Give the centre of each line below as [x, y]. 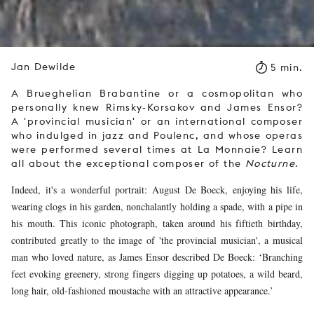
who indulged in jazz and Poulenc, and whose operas [157, 136]
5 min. [286, 67]
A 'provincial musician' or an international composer [157, 122]
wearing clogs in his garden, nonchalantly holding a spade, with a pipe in [157, 207]
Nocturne [270, 164]
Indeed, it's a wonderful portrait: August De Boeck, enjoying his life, [157, 190]
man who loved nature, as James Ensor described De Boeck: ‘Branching [157, 257]
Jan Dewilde [44, 67]
